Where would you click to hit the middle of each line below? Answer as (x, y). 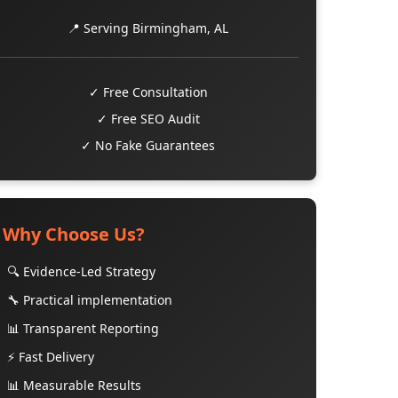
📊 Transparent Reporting (83, 328)
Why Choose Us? (73, 234)
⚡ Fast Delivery (50, 357)
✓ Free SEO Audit (148, 119)
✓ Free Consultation (148, 92)
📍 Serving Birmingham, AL (148, 28)
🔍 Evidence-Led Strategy (81, 271)
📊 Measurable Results (74, 385)
